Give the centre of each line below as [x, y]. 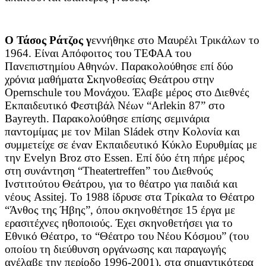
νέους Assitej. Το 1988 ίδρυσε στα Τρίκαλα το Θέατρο [130, 197]
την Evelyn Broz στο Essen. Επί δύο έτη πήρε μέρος [125, 157]
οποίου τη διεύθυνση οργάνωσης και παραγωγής [115, 249]
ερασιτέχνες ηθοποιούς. [60, 223]
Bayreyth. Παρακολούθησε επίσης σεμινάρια [107, 118]
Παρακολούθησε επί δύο [177, 66]
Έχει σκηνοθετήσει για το [174, 223]
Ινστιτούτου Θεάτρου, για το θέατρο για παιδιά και [121, 183]
